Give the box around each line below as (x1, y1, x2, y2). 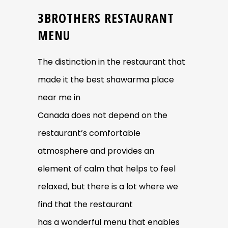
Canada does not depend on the (38, 109, 167, 121)
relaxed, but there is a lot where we (38, 180, 178, 192)
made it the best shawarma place (38, 73, 174, 85)
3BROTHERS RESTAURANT (38, 9, 174, 26)
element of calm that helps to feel (38, 162, 176, 175)
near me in (38, 91, 80, 103)
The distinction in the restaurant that (38, 55, 185, 68)
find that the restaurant (38, 198, 133, 210)
